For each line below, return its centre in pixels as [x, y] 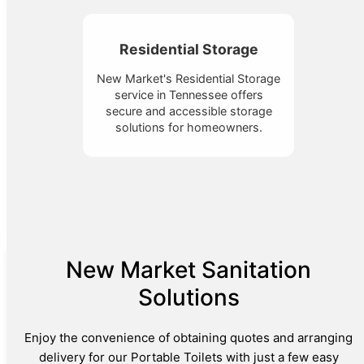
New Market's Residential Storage [188, 79]
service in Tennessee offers [188, 95]
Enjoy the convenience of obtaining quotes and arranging [188, 338]
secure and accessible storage [188, 111]
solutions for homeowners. [188, 128]
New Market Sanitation [188, 270]
